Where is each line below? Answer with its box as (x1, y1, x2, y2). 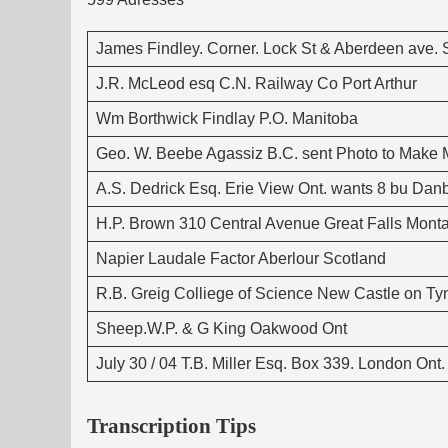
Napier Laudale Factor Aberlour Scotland (96, 249, 386, 267)
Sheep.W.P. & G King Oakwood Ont (96, 319, 347, 337)
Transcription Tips (87, 413, 256, 437)
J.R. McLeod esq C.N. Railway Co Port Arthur (96, 74, 417, 92)
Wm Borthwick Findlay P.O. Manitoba (96, 109, 358, 127)
